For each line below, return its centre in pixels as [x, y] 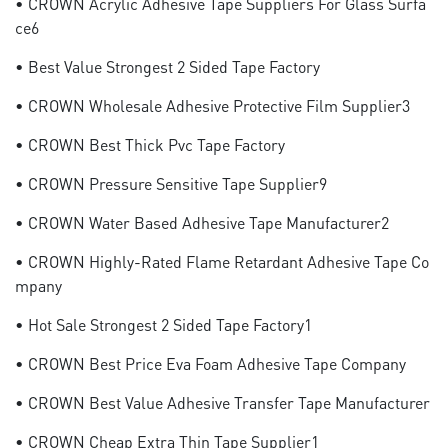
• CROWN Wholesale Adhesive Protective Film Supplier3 [212, 105]
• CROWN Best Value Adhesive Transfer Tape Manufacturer [222, 402]
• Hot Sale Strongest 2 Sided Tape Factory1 [163, 324]
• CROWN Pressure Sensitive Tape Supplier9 [171, 183]
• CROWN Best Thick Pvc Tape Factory [150, 144]
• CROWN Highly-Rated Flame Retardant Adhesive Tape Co [222, 261]
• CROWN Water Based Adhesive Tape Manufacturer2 [202, 222]
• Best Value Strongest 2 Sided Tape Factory [167, 66]
